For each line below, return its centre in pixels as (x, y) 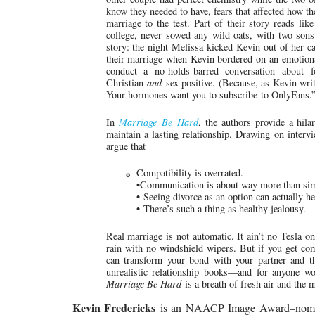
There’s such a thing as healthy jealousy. (223, 209)
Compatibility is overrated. (189, 173)
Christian (127, 83)
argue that (126, 146)
